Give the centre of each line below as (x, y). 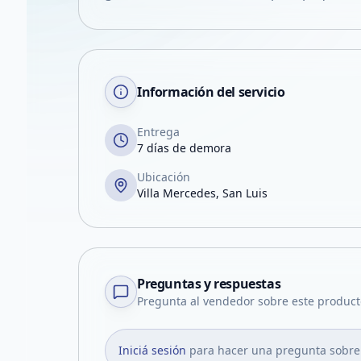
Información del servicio (211, 92)
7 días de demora (184, 148)
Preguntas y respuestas (209, 284)
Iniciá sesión (152, 350)
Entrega (158, 132)
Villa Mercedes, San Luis (202, 193)
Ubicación (164, 177)
